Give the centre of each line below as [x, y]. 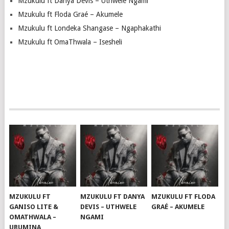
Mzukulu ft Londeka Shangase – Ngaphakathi [89, 28]
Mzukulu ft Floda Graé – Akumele [70, 14]
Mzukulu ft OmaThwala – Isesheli [70, 42]
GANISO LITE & [34, 207]
